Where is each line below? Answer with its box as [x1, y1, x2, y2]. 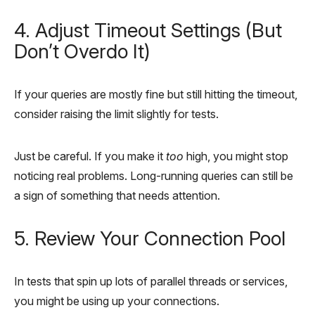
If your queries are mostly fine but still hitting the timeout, [14, 86, 297, 101]
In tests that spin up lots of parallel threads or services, [14, 274, 288, 288]
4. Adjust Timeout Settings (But [14, 18, 282, 42]
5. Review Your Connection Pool [14, 226, 285, 250]
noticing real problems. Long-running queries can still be [14, 168, 293, 183]
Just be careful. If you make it [14, 148, 166, 163]
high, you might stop [184, 148, 288, 163]
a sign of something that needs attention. [14, 188, 220, 202]
